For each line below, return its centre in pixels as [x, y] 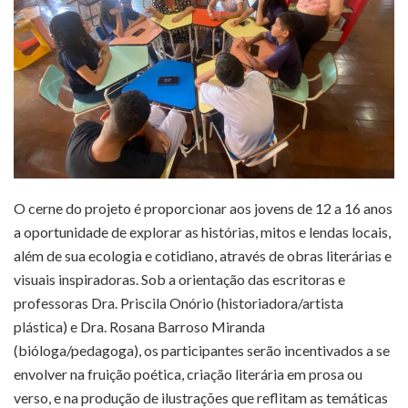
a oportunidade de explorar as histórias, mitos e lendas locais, [202, 231]
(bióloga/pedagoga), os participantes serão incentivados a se [202, 350]
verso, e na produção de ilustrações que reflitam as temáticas [201, 397]
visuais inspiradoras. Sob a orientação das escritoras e [179, 279]
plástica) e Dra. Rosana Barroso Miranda [139, 326]
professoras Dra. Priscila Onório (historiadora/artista [178, 302]
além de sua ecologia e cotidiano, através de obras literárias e [203, 255]
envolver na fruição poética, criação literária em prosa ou [188, 373]
